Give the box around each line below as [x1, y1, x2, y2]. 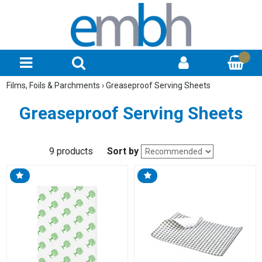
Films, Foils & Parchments [6, 81, 102, 90]
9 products [49, 146, 93, 157]
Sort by [106, 146, 139, 157]
